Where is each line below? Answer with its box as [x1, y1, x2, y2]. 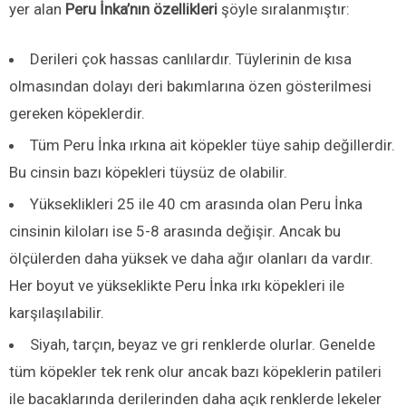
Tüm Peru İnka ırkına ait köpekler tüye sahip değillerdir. [30, 135, 395, 154]
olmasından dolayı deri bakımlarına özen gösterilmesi [9, 76, 372, 95]
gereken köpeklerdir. [9, 103, 145, 122]
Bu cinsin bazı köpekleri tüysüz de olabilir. [9, 162, 287, 181]
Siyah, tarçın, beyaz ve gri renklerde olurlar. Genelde [30, 334, 375, 353]
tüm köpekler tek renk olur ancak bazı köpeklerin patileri [9, 362, 382, 381]
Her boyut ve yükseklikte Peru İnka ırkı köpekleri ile [9, 275, 344, 295]
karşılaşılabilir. [9, 303, 104, 322]
